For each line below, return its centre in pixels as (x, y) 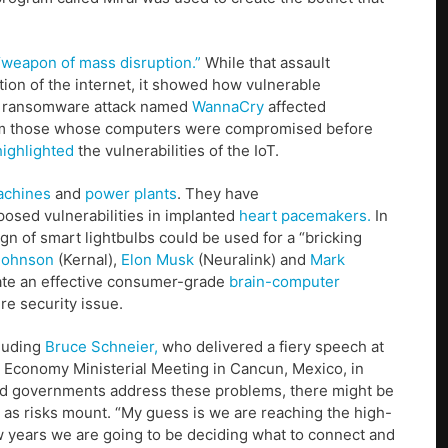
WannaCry (228, 107)
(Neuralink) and (252, 260)
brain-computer (284, 282)
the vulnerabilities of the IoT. (176, 151)
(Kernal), (87, 260)
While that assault (265, 63)
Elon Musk (157, 260)
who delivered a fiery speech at (271, 347)
